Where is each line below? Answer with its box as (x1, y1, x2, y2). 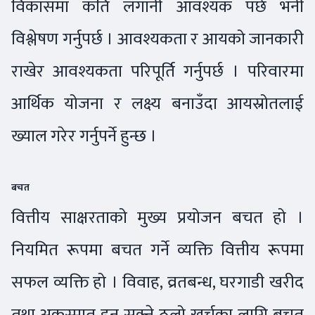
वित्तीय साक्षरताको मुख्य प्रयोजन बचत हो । (11, 203, 304, 233)
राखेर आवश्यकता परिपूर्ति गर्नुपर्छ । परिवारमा (11, 57, 304, 86)
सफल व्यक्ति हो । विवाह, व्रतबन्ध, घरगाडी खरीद (11, 268, 304, 297)
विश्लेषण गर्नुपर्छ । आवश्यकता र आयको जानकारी (11, 25, 304, 54)
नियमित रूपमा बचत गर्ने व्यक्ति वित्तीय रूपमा (11, 236, 304, 265)
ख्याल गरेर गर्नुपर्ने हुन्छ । (11, 122, 157, 151)
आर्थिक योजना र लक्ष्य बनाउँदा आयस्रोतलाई (11, 89, 304, 119)
